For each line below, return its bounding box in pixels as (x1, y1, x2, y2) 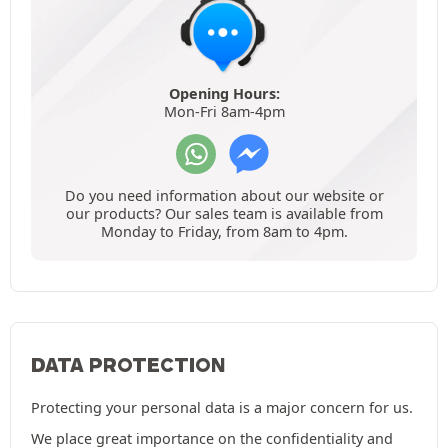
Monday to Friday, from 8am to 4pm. (100, 222, 348, 242)
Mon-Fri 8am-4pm (163, 102, 285, 122)
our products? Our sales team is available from (65, 204, 383, 224)
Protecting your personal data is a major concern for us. (31, 398, 413, 418)
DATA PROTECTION (31, 353, 226, 378)
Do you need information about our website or (64, 186, 384, 206)
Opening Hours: (168, 84, 280, 104)
